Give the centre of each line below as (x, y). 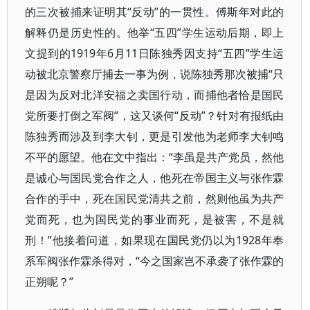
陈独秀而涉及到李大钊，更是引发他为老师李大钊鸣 (155, 136)
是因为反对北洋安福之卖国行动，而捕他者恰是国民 (155, 95)
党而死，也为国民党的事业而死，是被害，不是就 (155, 219)
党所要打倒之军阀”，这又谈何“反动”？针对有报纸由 (155, 116)
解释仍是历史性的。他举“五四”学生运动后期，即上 (155, 33)
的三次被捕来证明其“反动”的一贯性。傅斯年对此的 (155, 12)
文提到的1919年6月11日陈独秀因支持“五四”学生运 (155, 53)
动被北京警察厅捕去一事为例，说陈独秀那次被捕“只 (155, 74)
